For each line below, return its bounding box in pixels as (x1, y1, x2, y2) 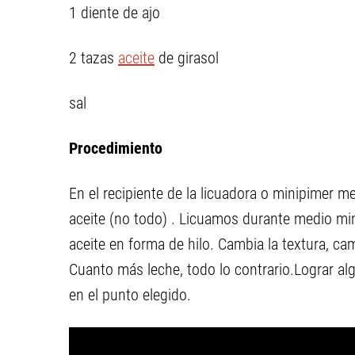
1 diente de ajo (69, 3, 160, 22)
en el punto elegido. (69, 285, 191, 304)
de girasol (155, 48, 219, 67)
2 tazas (69, 48, 118, 67)
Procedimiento (69, 139, 162, 158)
